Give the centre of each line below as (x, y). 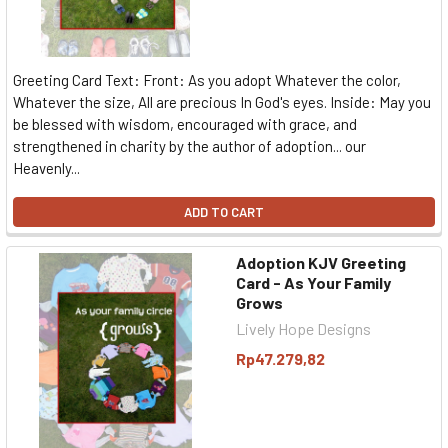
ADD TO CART (224, 212)
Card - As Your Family (313, 282)
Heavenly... (46, 168)
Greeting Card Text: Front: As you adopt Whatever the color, (207, 80)
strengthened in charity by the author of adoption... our (189, 146)
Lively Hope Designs (303, 328)
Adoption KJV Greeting (321, 262)
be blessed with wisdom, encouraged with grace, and (185, 124)
